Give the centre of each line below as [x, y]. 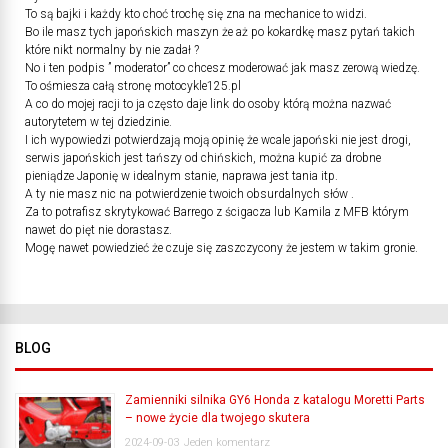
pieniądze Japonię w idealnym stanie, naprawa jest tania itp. [181, 176]
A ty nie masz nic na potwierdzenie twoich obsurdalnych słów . [189, 194]
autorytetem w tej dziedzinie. [98, 122]
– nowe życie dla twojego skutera [217, 418]
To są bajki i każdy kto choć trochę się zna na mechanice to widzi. [196, 14]
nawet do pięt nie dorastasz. [98, 230]
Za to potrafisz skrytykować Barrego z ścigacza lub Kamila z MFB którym [217, 212]
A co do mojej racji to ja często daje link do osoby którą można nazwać [208, 104]
